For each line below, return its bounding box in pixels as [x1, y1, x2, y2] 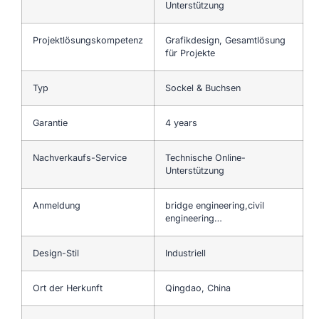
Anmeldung [33, 199, 80, 211]
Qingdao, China [165, 282, 231, 293]
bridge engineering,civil [165, 199, 264, 211]
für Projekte [165, 47, 215, 58]
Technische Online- [165, 152, 246, 163]
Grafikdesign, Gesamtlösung [165, 34, 286, 46]
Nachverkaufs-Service [33, 152, 127, 163]
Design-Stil [33, 247, 79, 258]
